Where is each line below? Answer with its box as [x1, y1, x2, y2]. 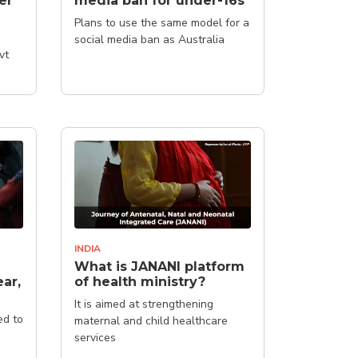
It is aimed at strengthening [74, 296, 213, 312]
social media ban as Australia [74, 31, 225, 47]
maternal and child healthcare [74, 313, 228, 328]
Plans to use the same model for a [74, 14, 249, 30]
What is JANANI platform [74, 259, 245, 274]
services [74, 330, 116, 345]
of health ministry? [74, 274, 205, 289]
